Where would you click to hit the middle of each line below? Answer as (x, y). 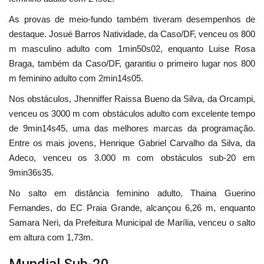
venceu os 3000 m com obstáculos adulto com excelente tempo (132, 114)
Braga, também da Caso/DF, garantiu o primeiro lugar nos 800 (132, 64)
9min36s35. (31, 173)
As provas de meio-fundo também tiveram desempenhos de (132, 19)
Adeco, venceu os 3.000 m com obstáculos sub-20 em (132, 158)
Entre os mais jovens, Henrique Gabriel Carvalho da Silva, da (132, 143)
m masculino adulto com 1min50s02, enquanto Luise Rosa (132, 49)
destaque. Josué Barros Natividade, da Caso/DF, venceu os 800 (132, 34)
